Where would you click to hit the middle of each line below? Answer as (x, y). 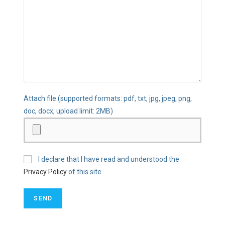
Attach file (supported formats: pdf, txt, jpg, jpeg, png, (108, 99)
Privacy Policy (45, 172)
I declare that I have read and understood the (108, 159)
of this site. (85, 172)
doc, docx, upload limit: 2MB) (69, 111)
